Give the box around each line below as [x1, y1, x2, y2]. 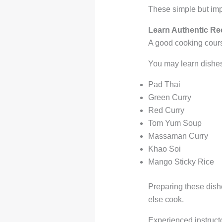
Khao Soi [148, 145, 181, 154]
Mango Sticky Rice [148, 158, 214, 166]
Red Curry [148, 106, 184, 115]
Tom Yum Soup [148, 119, 202, 128]
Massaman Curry [148, 132, 208, 141]
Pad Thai [148, 80, 180, 89]
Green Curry [148, 93, 191, 102]
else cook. [148, 195, 184, 204]
